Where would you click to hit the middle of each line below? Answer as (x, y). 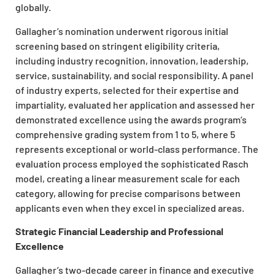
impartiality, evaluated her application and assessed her (135, 104)
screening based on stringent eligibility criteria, (118, 45)
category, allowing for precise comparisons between (128, 193)
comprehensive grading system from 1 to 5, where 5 (125, 134)
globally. (33, 7)
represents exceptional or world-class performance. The (137, 149)
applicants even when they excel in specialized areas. (130, 207)
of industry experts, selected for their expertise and (127, 90)
